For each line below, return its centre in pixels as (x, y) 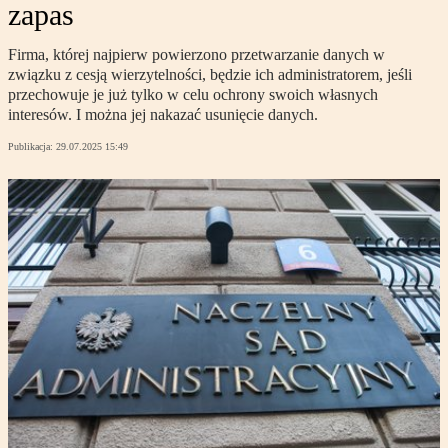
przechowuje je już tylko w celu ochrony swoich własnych (193, 95)
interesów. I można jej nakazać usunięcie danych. (163, 115)
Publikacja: (32, 147)
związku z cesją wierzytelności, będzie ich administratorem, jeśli (210, 75)
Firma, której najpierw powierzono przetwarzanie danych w (196, 55)
